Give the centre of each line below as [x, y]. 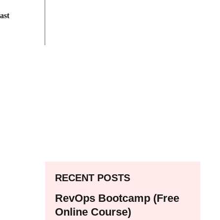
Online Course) [93, 212]
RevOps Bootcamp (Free [117, 198]
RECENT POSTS [93, 178]
